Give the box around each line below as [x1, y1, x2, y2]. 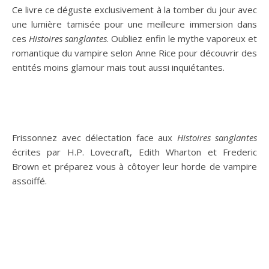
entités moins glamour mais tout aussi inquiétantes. [12, 61, 225, 73]
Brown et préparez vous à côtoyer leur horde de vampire [12, 160, 257, 172]
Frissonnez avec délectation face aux [12, 131, 177, 144]
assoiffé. [12, 175, 47, 187]
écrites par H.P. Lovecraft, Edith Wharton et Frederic [12, 146, 257, 158]
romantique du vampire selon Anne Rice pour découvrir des [12, 47, 257, 59]
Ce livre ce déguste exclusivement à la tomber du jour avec [12, 4, 257, 16]
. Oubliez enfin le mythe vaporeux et [107, 32, 257, 44]
